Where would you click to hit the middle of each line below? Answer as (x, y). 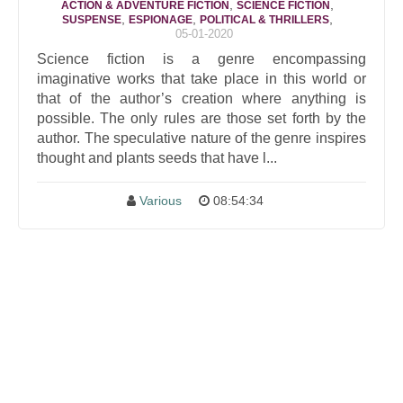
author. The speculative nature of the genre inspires (201, 138)
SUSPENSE (91, 20)
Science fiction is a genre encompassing (201, 59)
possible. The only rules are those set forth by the (201, 118)
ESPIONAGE (160, 20)
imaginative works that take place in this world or (201, 79)
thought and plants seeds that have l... (157, 158)
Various (160, 201)
